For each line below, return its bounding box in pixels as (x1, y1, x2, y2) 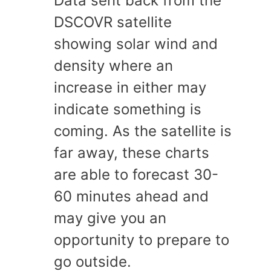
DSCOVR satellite (54, 13, 172, 31)
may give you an (54, 209, 166, 227)
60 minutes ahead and (54, 188, 209, 205)
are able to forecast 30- (54, 166, 218, 183)
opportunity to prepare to (54, 231, 229, 249)
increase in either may (54, 79, 206, 96)
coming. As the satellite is (54, 122, 232, 140)
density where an (54, 57, 173, 74)
